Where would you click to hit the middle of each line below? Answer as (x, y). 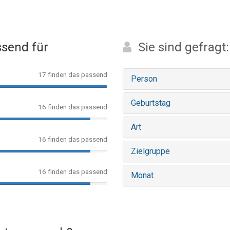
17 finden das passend (73, 74)
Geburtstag (151, 103)
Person (144, 79)
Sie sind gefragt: (184, 47)
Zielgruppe (150, 151)
